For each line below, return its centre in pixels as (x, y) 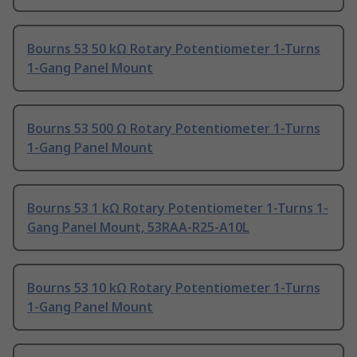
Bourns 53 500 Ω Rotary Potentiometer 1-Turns (174, 129)
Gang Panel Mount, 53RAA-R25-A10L (138, 228)
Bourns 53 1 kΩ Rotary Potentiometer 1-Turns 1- (178, 208)
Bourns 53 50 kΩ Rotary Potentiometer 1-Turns (174, 49)
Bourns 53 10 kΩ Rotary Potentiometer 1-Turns (174, 288)
